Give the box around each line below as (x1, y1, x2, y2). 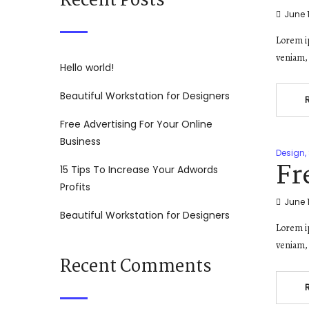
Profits (60, 180, 90, 195)
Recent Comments (60, 253, 212, 281)
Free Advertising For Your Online (60, 117, 212, 132)
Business (60, 134, 101, 149)
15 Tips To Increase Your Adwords (60, 163, 218, 177)
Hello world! (60, 61, 114, 75)
